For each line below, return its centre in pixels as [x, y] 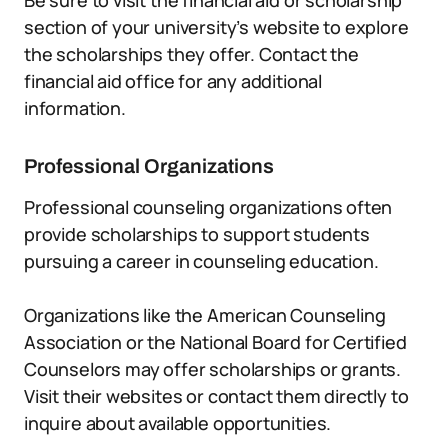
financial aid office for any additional [173, 81]
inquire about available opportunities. [178, 423]
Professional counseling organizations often [208, 207]
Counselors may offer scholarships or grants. [213, 369]
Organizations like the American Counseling [205, 315]
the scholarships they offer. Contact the [191, 54]
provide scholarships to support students [197, 234]
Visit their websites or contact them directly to [216, 396]
